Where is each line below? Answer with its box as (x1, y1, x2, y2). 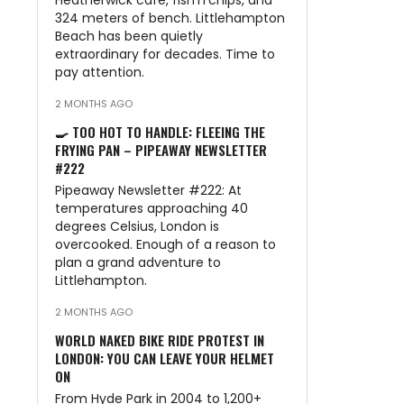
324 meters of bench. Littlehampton (55, 9, 285, 27)
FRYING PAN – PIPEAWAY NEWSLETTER (55, 140, 267, 160)
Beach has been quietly (55, 27, 203, 45)
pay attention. (55, 63, 144, 81)
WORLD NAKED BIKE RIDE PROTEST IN (55, 330, 264, 350)
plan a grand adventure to (55, 253, 221, 271)
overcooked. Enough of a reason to (55, 235, 276, 253)
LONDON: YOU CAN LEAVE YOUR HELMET (55, 348, 274, 368)
